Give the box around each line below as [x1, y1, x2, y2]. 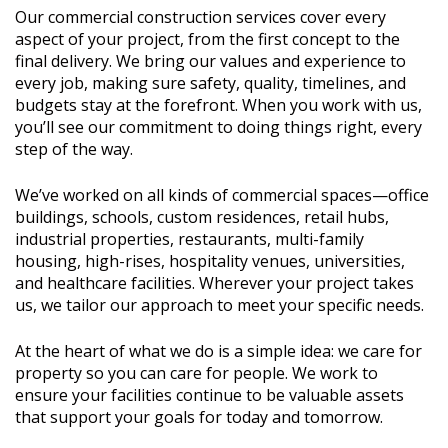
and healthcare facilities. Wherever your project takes [15, 272, 414, 294]
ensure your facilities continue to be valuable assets [15, 384, 404, 406]
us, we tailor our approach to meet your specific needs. [15, 294, 424, 316]
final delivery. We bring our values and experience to [15, 50, 406, 72]
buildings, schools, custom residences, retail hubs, [15, 206, 389, 228]
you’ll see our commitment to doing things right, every [15, 116, 422, 138]
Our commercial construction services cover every [15, 6, 386, 28]
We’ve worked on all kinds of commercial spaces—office [15, 184, 429, 206]
